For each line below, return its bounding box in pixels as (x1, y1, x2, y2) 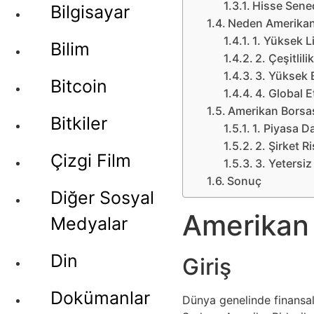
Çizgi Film (50, 150, 131, 171)
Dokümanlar (50, 287, 150, 308)
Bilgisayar (50, 1, 130, 22)
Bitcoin (50, 76, 107, 97)
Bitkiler (50, 113, 107, 134)
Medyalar (50, 213, 128, 234)
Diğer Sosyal (50, 187, 154, 208)
